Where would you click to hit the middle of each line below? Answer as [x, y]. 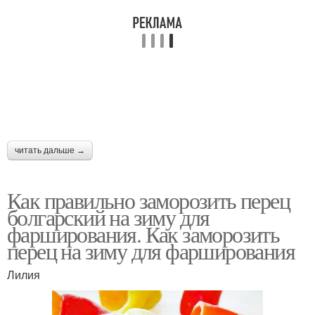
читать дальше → [50, 150]
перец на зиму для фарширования [151, 251]
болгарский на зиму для [108, 217]
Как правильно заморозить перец [148, 200]
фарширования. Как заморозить [143, 234]
